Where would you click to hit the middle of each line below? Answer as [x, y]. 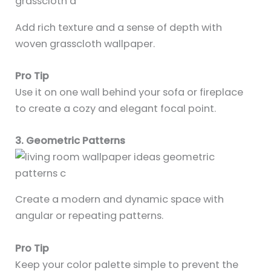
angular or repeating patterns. [90, 216]
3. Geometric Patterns [70, 141]
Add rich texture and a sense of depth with [119, 27]
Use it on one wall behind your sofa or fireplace [129, 92]
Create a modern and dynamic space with [120, 200]
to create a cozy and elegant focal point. [116, 108]
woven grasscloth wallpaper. [85, 44]
